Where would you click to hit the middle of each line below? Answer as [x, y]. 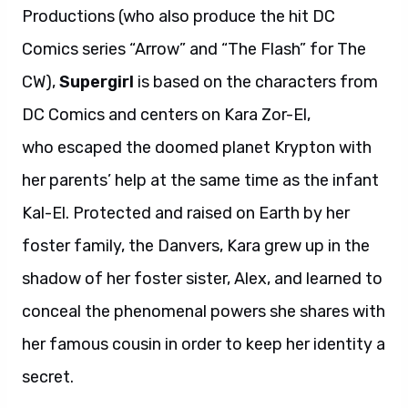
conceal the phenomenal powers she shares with [204, 311]
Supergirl [97, 82]
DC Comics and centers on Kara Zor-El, [166, 114]
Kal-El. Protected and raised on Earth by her [186, 213]
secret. [48, 377]
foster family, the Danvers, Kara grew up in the [196, 245]
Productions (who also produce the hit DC [178, 16]
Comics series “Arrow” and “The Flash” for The [194, 49]
